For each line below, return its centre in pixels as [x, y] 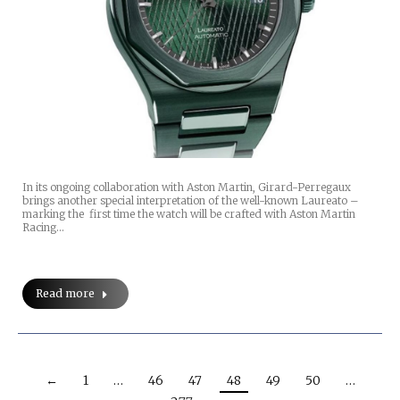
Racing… [43, 228]
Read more [65, 294]
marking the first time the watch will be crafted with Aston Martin [189, 214]
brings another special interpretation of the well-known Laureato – [191, 201]
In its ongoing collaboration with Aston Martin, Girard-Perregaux [187, 187]
